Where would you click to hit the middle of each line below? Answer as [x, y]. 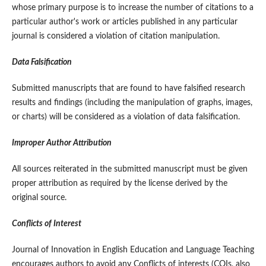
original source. [39, 198]
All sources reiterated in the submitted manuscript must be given [129, 170]
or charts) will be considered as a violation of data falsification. [126, 117]
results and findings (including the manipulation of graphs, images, [132, 103]
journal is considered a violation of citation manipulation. [115, 37]
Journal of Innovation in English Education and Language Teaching [133, 250]
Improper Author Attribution [61, 143]
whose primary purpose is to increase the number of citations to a [132, 8]
